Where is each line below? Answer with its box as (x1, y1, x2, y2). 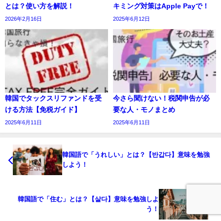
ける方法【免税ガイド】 (5, 106, 81, 113)
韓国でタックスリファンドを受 (5, 95, 102, 102)
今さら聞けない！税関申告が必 (113, 95, 210, 102)
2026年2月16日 (5, 16, 42, 22)
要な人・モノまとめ (113, 106, 175, 113)
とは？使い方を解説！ (5, 2, 74, 10)
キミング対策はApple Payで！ (113, 2, 209, 10)
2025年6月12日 (113, 16, 150, 22)
